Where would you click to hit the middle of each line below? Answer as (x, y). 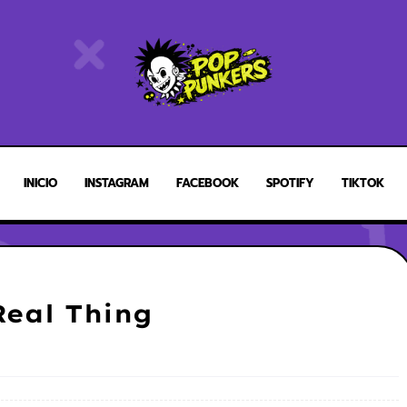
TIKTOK (362, 183)
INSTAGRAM (116, 183)
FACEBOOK (207, 183)
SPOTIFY (290, 183)
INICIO (40, 183)
